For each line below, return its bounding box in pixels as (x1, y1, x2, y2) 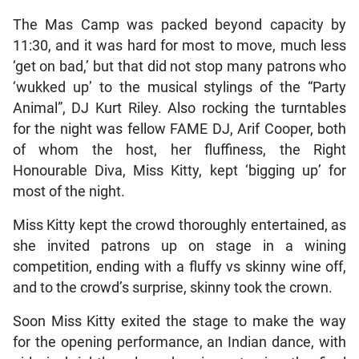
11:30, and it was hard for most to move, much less (12, 37, 347, 54)
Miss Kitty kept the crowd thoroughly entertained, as (12, 216, 347, 233)
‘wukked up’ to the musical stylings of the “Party (12, 79, 347, 95)
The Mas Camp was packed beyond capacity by (12, 16, 347, 33)
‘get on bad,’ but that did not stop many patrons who (12, 58, 347, 75)
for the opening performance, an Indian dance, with (12, 333, 347, 350)
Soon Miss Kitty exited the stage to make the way (12, 313, 347, 329)
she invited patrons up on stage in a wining (12, 237, 347, 254)
